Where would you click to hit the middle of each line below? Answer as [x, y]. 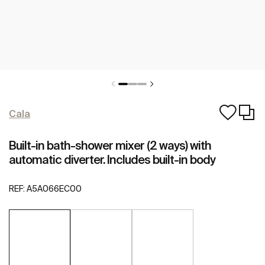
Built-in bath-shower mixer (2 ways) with [110, 145]
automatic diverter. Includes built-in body [112, 159]
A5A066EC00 [54, 189]
